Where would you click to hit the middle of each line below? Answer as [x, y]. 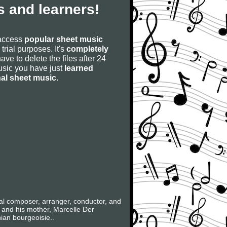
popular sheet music [64, 39]
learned [79, 68]
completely [87, 49]
